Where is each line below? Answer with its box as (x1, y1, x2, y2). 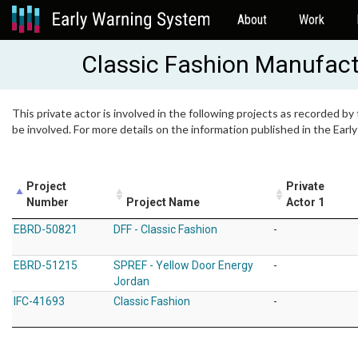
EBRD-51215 (14, 259, 78, 272)
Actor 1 (286, 196, 324, 209)
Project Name (126, 196, 200, 209)
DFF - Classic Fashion (113, 223, 217, 236)
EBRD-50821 (14, 223, 78, 236)
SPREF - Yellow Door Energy (113, 259, 253, 272)
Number (26, 196, 69, 209)
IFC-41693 (14, 295, 65, 308)
